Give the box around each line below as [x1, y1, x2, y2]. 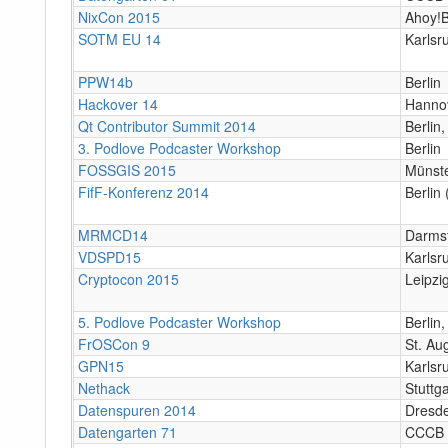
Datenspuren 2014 [78, 399, 196, 420]
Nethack [78, 377, 130, 398]
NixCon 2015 [78, 6, 160, 27]
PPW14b [78, 71, 133, 92]
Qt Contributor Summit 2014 [78, 115, 256, 136]
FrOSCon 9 [78, 333, 150, 354]
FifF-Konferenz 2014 [78, 181, 209, 202]
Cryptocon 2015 [78, 268, 179, 289]
